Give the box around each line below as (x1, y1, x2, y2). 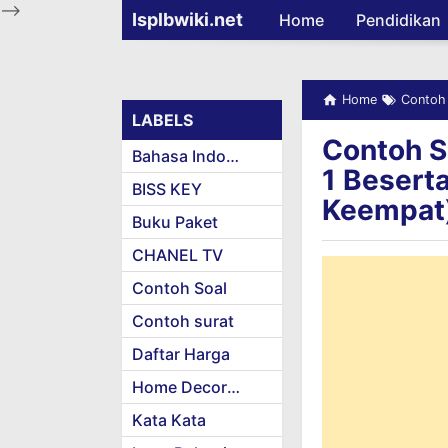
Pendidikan (356, 10, 441, 30)
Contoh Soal (132, 278, 227, 298)
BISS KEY (132, 179, 202, 199)
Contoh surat (132, 311, 234, 331)
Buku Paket (132, 212, 218, 232)
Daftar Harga (132, 344, 230, 364)
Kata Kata (132, 410, 206, 430)
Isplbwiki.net (132, 9, 243, 30)
